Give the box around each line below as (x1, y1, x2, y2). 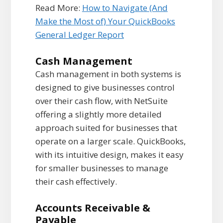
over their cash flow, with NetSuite (35, 95, 168, 107)
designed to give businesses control (35, 82, 175, 94)
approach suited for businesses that (35, 122, 177, 134)
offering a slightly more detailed (35, 109, 162, 120)
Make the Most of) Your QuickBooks (35, 15, 175, 27)
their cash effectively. (35, 176, 117, 188)
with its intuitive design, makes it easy (35, 149, 184, 161)
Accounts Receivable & (35, 201, 150, 215)
